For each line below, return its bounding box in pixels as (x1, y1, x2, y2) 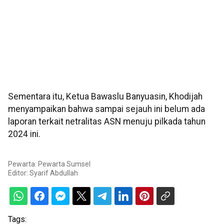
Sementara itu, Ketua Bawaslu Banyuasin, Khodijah (8, 91, 202, 102)
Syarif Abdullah (29, 169, 78, 177)
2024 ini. (8, 129, 40, 139)
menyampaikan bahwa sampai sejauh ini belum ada (8, 104, 205, 114)
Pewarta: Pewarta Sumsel (8, 160, 90, 168)
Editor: (8, 169, 29, 177)
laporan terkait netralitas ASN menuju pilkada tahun (8, 116, 205, 127)
